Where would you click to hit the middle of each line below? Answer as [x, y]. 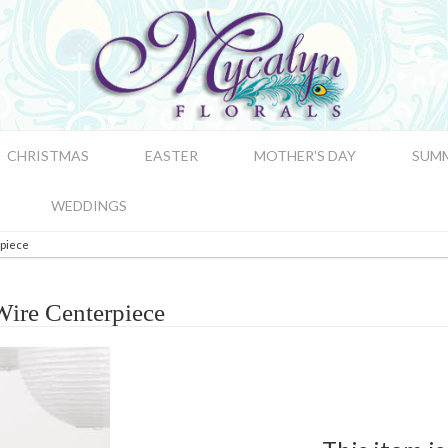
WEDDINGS [89, 205]
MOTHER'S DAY [305, 155]
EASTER [171, 155]
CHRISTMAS [48, 155]
